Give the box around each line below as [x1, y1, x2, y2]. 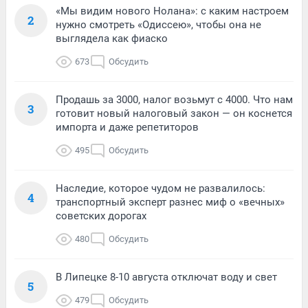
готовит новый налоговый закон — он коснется [56, 107, 292, 120]
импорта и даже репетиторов [56, 120, 199, 133]
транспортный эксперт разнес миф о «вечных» [56, 195, 285, 208]
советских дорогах [56, 209, 146, 222]
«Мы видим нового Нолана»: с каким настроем [56, 4, 289, 17]
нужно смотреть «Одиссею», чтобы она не [56, 18, 261, 31]
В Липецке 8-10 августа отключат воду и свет [56, 270, 277, 283]
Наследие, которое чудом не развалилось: [56, 181, 265, 195]
